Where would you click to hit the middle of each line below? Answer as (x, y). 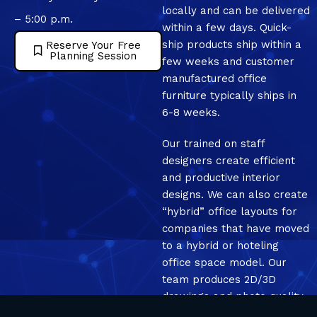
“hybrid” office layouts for (229, 211)
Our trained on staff (213, 143)
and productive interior (221, 177)
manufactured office (214, 78)
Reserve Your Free (93, 45)
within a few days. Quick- (226, 27)
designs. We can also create (235, 194)
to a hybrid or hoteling (220, 245)
